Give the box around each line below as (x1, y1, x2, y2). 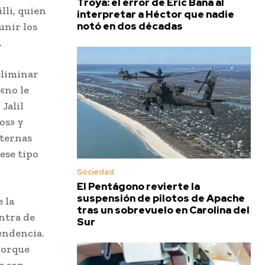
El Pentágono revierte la (77, 179, 200, 193)
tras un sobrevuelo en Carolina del (77, 203, 250, 216)
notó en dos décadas (77, 20, 183, 33)
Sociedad (77, 166, 114, 177)
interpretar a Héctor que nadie (77, 8, 234, 21)
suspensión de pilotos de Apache (77, 191, 245, 205)
